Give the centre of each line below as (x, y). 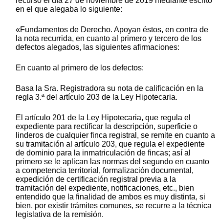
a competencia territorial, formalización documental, (105, 170)
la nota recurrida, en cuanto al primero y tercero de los (109, 38)
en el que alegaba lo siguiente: (69, 9)
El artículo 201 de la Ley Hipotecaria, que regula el (103, 117)
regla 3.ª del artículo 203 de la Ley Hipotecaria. (97, 97)
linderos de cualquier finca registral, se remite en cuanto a (115, 135)
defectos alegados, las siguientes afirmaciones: (98, 47)
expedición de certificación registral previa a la (96, 179)
